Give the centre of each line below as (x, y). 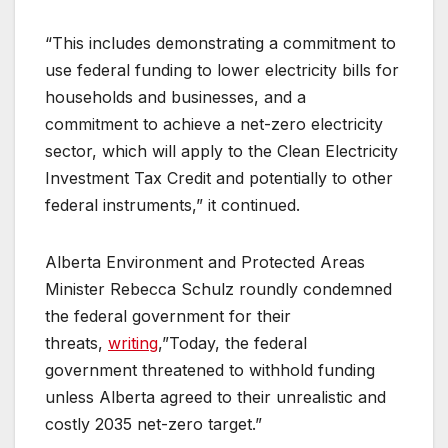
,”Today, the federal (232, 343)
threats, (76, 343)
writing (133, 343)
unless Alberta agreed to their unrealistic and (215, 397)
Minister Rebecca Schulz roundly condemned (218, 289)
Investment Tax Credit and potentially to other (219, 178)
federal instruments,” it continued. (177, 205)
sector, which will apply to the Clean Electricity (221, 151)
